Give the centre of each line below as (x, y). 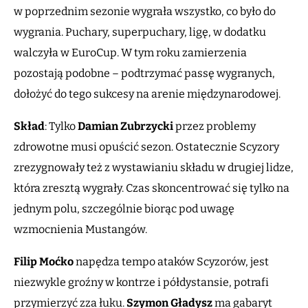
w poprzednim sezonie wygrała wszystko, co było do (145, 12)
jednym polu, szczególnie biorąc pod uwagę (124, 209)
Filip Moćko (44, 262)
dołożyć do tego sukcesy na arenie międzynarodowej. (148, 94)
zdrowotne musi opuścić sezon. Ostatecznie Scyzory (146, 147)
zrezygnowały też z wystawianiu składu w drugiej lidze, (154, 168)
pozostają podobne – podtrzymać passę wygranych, (144, 74)
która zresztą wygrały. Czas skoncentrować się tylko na (152, 188)
